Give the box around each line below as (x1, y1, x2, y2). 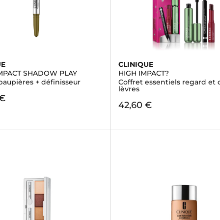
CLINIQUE (118, 60, 153, 69)
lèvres (118, 84, 139, 93)
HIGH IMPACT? (118, 69, 169, 78)
